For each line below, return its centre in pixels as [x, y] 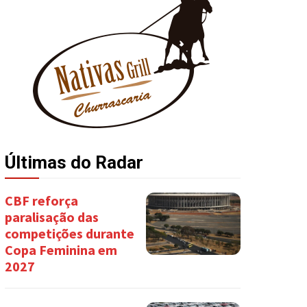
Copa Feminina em [61, 250]
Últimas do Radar [74, 163]
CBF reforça [41, 201]
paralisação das [51, 217]
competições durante [69, 234]
